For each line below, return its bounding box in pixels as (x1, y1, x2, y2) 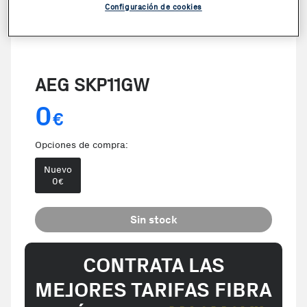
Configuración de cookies (105, 2, 202, 12)
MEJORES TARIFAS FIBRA (35, 278, 272, 302)
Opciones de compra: (35, 139, 128, 151)
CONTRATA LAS (82, 253, 225, 278)
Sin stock (130, 213, 177, 226)
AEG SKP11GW (35, 75, 149, 96)
